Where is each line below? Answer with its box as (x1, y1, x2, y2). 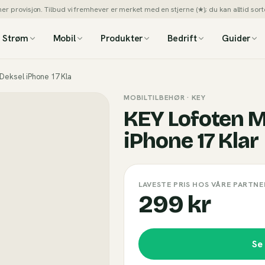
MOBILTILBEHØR (124, 93, 185, 102)
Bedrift (167, 32, 197, 44)
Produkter (101, 32, 143, 44)
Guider (221, 32, 251, 44)
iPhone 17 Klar (124, 128, 259, 154)
